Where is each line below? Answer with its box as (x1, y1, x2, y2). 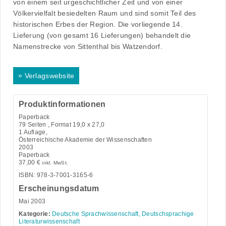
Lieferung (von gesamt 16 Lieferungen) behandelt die (13, 31, 191, 40)
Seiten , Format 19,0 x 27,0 (26, 121, 105, 128)
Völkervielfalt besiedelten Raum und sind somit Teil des (13, 9, 196, 18)
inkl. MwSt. (42, 159, 69, 165)
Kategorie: (19, 210, 50, 217)
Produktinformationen (19, 99, 106, 108)
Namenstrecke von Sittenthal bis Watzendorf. (13, 42, 163, 51)
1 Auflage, (19, 128, 47, 136)
